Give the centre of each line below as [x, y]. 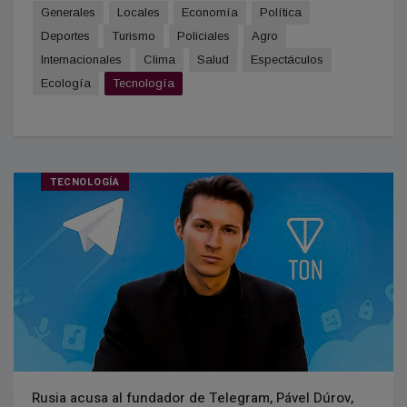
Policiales [203, 35]
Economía [210, 12]
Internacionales [81, 59]
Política [281, 12]
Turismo [134, 35]
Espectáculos [287, 59]
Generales [68, 12]
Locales [139, 12]
